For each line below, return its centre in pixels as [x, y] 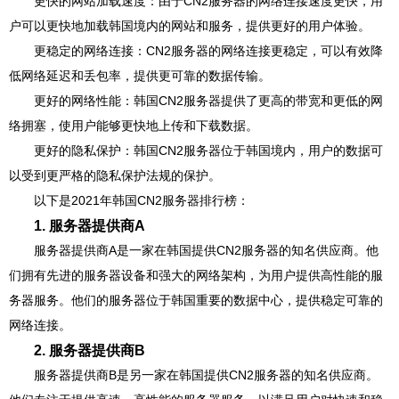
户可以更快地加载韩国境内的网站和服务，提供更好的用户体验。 [190, 26]
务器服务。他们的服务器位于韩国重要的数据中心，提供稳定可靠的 [196, 300]
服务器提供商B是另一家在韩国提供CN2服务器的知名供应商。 [206, 375]
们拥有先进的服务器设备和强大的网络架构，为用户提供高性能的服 [196, 275]
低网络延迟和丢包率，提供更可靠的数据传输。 [140, 76]
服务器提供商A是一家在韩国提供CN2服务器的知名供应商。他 [206, 250]
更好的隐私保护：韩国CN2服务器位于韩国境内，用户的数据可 [208, 151]
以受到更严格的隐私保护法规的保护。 [115, 175]
